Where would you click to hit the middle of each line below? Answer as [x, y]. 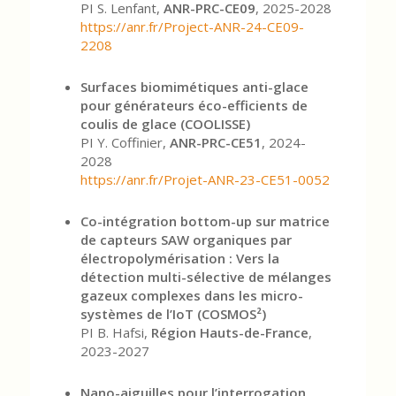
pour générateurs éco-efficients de [194, 105]
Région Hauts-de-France [229, 332]
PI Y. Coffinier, [125, 142]
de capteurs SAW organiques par [186, 239]
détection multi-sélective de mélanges [206, 276]
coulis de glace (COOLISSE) [165, 123]
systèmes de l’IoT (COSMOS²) [173, 313]
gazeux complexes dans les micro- [191, 295]
